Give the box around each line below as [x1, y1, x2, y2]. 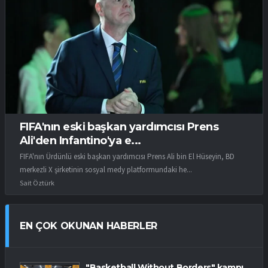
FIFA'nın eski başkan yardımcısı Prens [20, 120, 219, 134]
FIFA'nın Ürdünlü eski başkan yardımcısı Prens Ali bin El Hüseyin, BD [20, 151, 234, 162]
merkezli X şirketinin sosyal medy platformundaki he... [20, 164, 192, 175]
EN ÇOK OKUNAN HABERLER [20, 220, 157, 232]
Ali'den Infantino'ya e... [20, 134, 141, 148]
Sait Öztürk [20, 178, 54, 187]
